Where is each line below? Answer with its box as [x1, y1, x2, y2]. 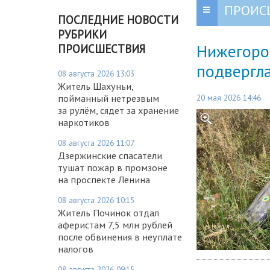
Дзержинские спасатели [58, 149, 162, 162]
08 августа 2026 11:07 [58, 137, 134, 148]
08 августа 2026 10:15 [58, 194, 134, 206]
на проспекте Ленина [58, 173, 150, 186]
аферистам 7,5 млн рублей [58, 218, 172, 231]
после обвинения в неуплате [58, 230, 182, 243]
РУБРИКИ [58, 27, 107, 42]
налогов [58, 242, 93, 255]
